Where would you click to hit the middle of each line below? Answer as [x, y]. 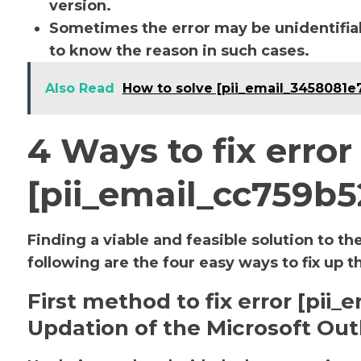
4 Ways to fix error [189, 151]
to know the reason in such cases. [181, 51]
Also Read [79, 88]
